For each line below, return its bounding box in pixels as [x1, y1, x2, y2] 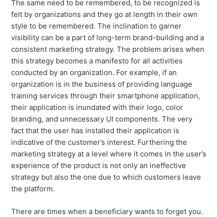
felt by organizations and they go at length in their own [11, 10, 198, 19]
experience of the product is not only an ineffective [11, 161, 186, 170]
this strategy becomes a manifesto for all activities [11, 56, 183, 65]
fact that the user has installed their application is [11, 126, 179, 135]
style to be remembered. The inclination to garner [11, 21, 182, 31]
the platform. [11, 184, 55, 193]
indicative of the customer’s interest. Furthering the [11, 138, 187, 147]
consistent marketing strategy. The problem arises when [11, 45, 204, 54]
